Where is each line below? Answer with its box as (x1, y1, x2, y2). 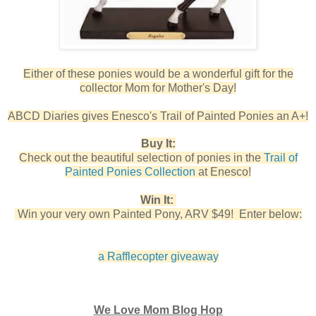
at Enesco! (195, 165, 251, 178)
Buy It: (140, 137, 176, 150)
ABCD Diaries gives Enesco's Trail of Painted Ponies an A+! (8, 109, 308, 122)
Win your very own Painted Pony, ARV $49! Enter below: (14, 207, 302, 220)
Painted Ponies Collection (65, 165, 195, 178)
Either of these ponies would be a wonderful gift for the (23, 67, 293, 80)
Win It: (140, 193, 176, 206)
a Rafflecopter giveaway (97, 250, 219, 262)
